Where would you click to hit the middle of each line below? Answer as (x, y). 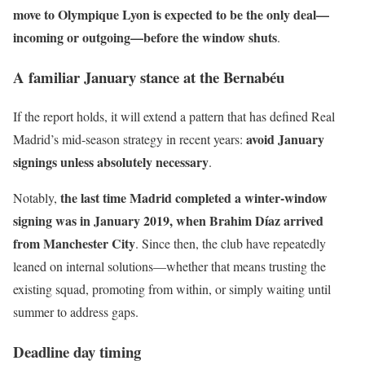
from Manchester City (74, 244)
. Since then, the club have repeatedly (231, 244)
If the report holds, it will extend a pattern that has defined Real (174, 117)
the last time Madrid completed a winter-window (194, 198)
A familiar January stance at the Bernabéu (149, 77)
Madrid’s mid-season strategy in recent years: (130, 139)
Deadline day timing (77, 352)
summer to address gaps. (76, 312)
